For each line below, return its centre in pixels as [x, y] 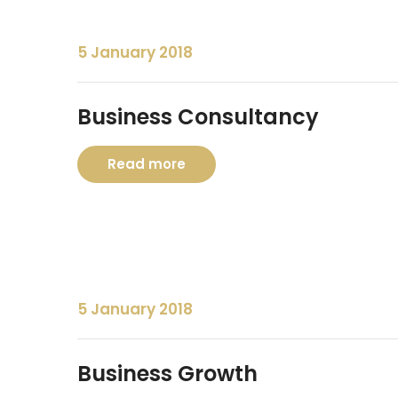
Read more [147, 164]
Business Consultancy [198, 117]
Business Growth [167, 374]
